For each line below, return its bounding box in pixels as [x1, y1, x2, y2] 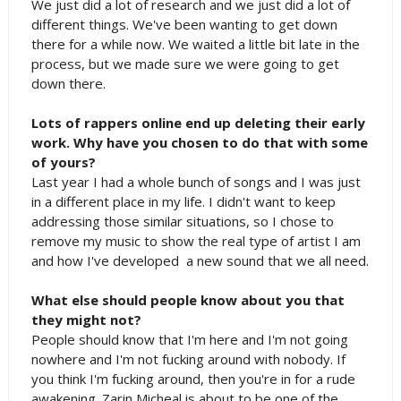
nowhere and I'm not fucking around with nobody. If [30, 350, 346, 368]
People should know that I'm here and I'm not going [30, 330, 348, 348]
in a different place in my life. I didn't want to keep [30, 192, 336, 210]
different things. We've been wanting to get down [30, 15, 337, 33]
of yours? [30, 153, 96, 171]
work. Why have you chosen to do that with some [30, 133, 368, 151]
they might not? [30, 311, 141, 328]
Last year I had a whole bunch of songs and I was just [30, 173, 361, 191]
